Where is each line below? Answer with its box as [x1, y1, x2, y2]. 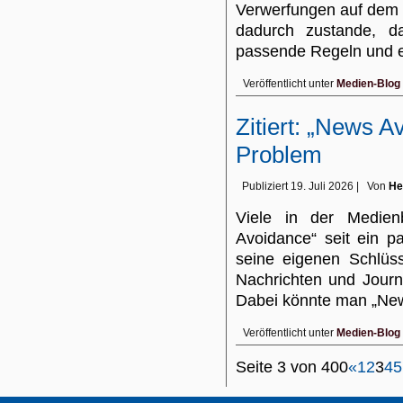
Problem [236, 141, 322, 168]
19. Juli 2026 [291, 180, 354, 193]
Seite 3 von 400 [236, 358, 348, 376]
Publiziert [242, 180, 288, 193]
